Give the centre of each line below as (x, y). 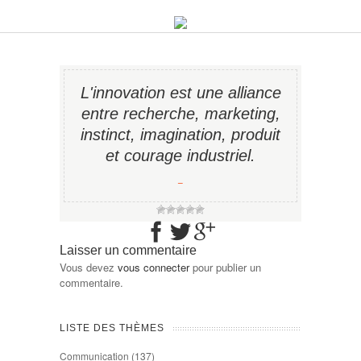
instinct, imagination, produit (180, 135)
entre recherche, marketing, (180, 114)
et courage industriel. (180, 156)
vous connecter (154, 267)
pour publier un (225, 267)
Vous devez (89, 267)
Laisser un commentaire (128, 250)
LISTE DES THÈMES (112, 328)
